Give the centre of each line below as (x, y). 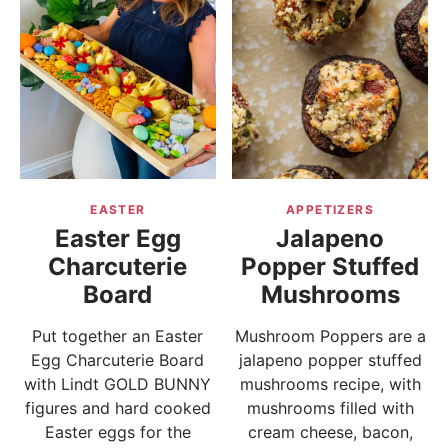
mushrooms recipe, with (330, 383)
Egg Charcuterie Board (118, 359)
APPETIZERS (330, 209)
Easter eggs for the (117, 431)
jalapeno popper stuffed (330, 359)
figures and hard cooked (117, 407)
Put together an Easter (118, 335)
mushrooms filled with (330, 407)
